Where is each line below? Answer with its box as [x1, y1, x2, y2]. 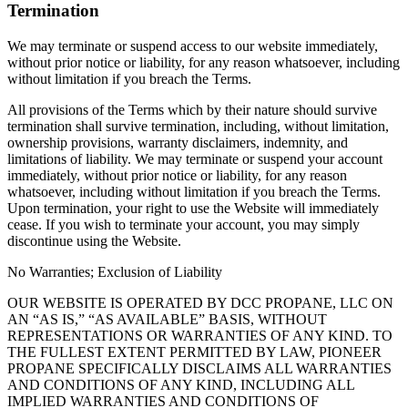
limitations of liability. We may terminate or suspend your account [7, 151, 382, 168]
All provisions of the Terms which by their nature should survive [7, 102, 377, 118]
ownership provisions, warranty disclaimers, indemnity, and [7, 135, 348, 151]
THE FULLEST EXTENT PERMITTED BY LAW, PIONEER [7, 344, 382, 361]
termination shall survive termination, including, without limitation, [7, 118, 389, 135]
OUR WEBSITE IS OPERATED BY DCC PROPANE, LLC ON [7, 295, 393, 311]
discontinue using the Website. [7, 233, 181, 250]
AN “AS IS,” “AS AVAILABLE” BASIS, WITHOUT [7, 311, 327, 328]
